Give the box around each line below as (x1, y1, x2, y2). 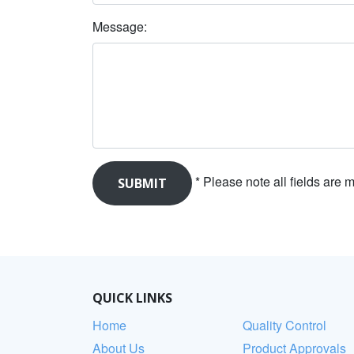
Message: (92, 17, 150, 36)
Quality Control (243, 316, 326, 335)
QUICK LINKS (92, 289, 172, 307)
